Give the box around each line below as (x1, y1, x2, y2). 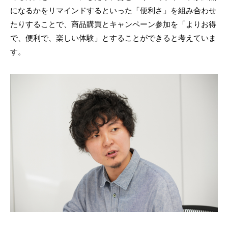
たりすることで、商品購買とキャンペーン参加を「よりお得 (10, 20, 216, 29)
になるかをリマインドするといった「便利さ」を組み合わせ (10, 6, 216, 15)
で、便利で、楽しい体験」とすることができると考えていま (10, 34, 216, 43)
